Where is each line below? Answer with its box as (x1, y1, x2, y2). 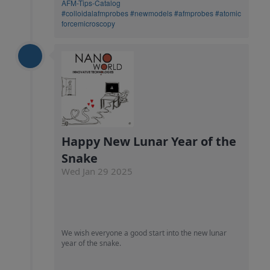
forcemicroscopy (61, 17, 115, 28)
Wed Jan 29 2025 (61, 165, 133, 178)
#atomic (215, 7, 241, 18)
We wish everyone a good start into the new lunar (61, 228, 227, 239)
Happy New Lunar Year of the (61, 133, 236, 150)
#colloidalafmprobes (61, 7, 128, 18)
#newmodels (130, 7, 172, 18)
